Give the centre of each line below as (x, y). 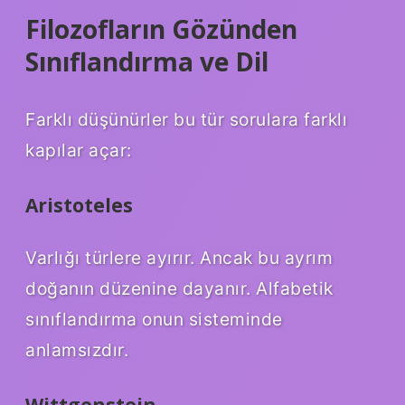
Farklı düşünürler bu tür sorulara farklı (186, 119)
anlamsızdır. (77, 349)
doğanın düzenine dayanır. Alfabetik (179, 288)
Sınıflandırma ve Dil (147, 61)
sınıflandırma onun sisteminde (154, 319)
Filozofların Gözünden (161, 28)
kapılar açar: (79, 150)
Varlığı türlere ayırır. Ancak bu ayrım (179, 257)
